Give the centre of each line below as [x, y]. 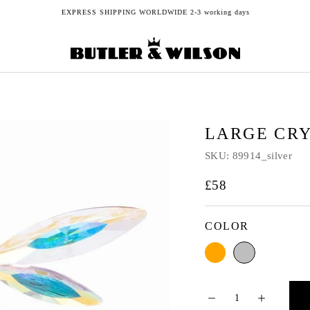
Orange [219, 249]
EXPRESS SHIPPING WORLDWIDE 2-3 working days [155, 12]
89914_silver [262, 156]
